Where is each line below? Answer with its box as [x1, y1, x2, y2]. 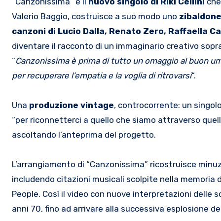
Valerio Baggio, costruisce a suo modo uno [12, 11, 179, 21]
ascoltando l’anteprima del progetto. [12, 129, 158, 140]
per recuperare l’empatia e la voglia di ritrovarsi [12, 70, 191, 80]
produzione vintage [29, 100, 114, 110]
